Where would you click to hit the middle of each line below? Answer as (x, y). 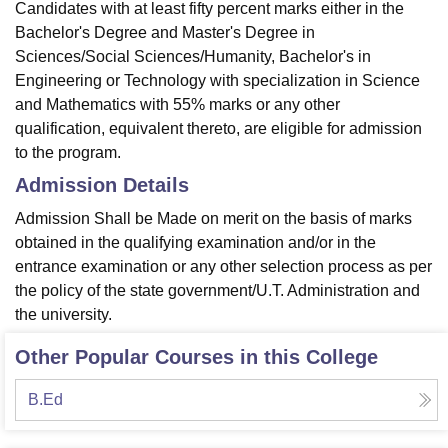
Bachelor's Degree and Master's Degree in (165, 33)
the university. (63, 315)
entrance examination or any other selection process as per (223, 267)
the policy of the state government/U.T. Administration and (217, 291)
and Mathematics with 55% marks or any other (177, 105)
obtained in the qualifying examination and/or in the (195, 243)
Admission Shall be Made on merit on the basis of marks (213, 219)
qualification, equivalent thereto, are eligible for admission (218, 129)
